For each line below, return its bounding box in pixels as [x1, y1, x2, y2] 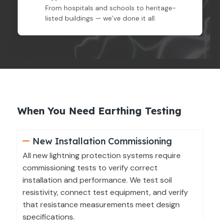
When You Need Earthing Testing [17, 104, 182, 117]
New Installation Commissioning [32, 135, 172, 147]
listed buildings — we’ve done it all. [45, 14, 156, 23]
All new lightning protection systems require [23, 150, 181, 161]
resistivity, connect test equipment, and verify [23, 187, 188, 197]
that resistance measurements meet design [23, 199, 180, 210]
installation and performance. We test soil [23, 174, 172, 185]
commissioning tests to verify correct [23, 162, 158, 173]
